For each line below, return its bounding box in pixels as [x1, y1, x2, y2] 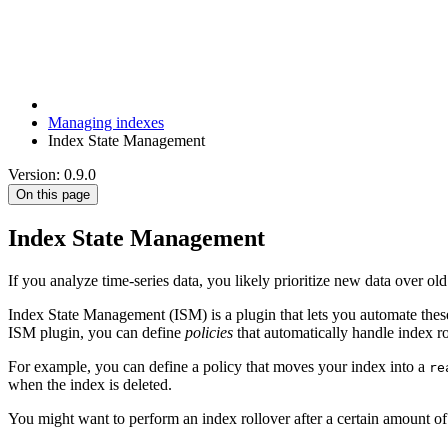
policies [185, 323, 233, 341]
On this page [16, 186, 90, 202]
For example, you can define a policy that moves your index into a [8, 357, 429, 375]
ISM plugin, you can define [8, 323, 185, 341]
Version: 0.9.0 [8, 165, 96, 183]
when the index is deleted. [8, 375, 172, 393]
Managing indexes [48, 113, 164, 131]
